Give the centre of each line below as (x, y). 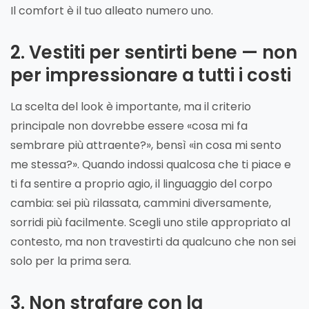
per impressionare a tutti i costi (151, 75)
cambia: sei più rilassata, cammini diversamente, (141, 203)
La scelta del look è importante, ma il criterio (131, 106)
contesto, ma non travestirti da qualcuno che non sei (153, 241)
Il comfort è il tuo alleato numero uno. (112, 10)
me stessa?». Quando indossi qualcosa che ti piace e (151, 164)
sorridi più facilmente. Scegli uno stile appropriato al (150, 222)
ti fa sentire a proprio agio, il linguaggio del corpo (141, 183)
